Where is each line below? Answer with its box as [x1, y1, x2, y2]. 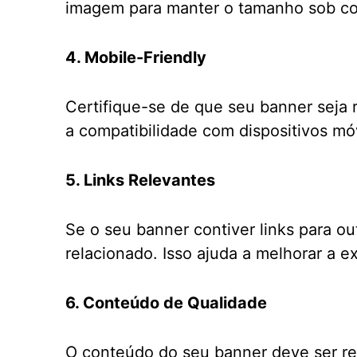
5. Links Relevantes [65, 171, 215, 190]
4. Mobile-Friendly [65, 48, 206, 67]
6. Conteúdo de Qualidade [65, 293, 267, 312]
